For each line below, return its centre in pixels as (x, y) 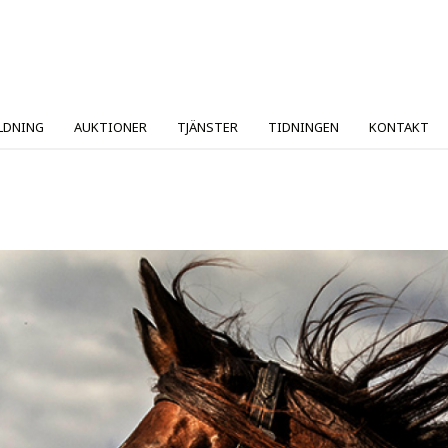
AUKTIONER (110, 126)
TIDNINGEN (303, 126)
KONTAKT (399, 126)
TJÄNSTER (207, 126)
